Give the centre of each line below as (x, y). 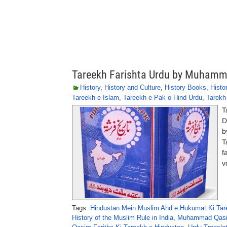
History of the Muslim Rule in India (123, 218)
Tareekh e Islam (96, 98)
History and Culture (133, 87)
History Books (185, 87)
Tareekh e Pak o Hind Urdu (163, 98)
